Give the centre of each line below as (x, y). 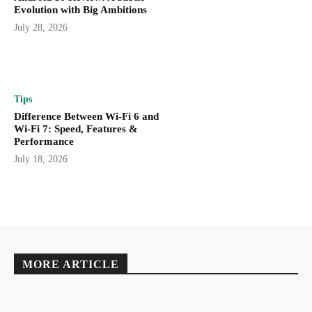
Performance (44, 141)
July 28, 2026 (41, 27)
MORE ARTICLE (71, 265)
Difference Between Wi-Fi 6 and (86, 116)
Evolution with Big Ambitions (80, 9)
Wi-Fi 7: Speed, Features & (76, 128)
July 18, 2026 (41, 159)
